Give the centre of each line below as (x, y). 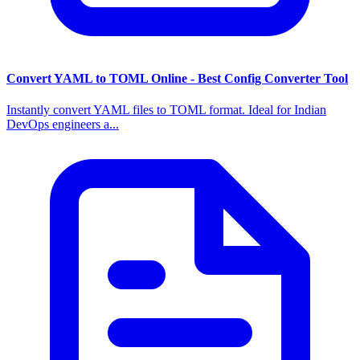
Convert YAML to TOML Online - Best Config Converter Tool (177, 78)
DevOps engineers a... (63, 124)
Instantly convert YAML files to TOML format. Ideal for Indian (166, 109)
